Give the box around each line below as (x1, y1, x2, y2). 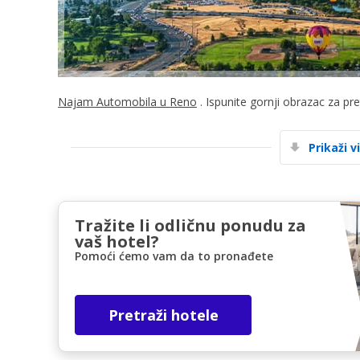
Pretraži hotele (108, 305, 219, 325)
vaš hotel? (75, 230, 159, 252)
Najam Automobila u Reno (58, 93, 197, 109)
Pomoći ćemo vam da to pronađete (75, 247, 273, 264)
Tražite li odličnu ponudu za (75, 214, 306, 236)
